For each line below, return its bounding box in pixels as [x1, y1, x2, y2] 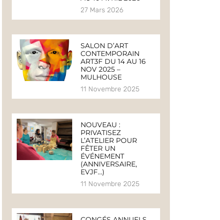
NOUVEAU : [80, 120, 120, 130]
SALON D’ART [80, 41, 128, 51]
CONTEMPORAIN [80, 49, 139, 58]
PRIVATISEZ [80, 128, 121, 137]
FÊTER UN [80, 144, 115, 153]
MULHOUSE [80, 73, 122, 82]
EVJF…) [80, 167, 105, 177]
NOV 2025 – [80, 65, 120, 74]
